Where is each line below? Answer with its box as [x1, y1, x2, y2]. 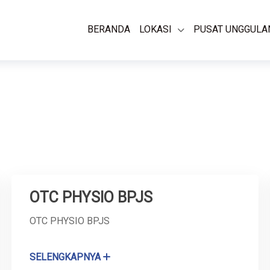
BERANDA [87, 24, 130, 35]
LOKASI [139, 24, 172, 35]
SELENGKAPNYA [30, 251, 101, 263]
